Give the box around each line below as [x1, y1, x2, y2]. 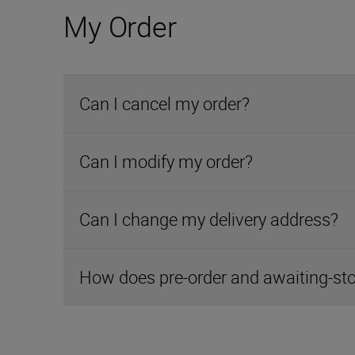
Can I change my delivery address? [79, 208, 338, 231]
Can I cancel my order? [79, 92, 250, 115]
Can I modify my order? [79, 150, 253, 173]
